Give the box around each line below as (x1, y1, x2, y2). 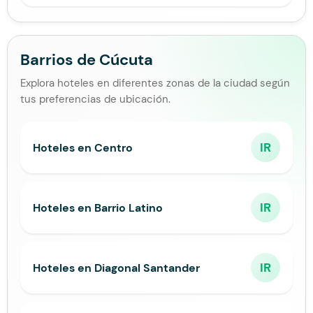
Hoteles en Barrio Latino (33, 200, 163, 215)
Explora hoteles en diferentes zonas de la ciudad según (20, 76, 290, 90)
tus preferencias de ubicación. (20, 92, 170, 106)
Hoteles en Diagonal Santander (33, 260, 200, 275)
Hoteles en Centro (33, 140, 133, 155)
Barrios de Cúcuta (20, 50, 153, 70)
